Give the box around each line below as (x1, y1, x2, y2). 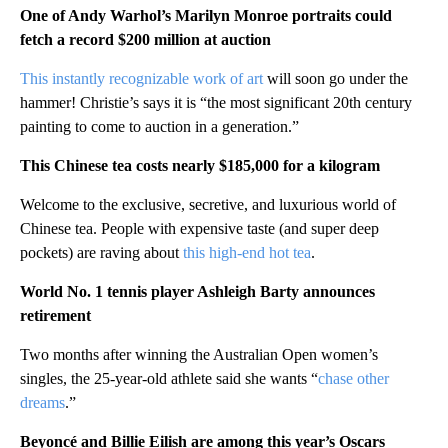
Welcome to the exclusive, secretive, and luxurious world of (20, 196, 396, 214)
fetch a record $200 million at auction (20, 31, 271, 49)
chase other (318, 370, 389, 388)
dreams (20, 394, 65, 412)
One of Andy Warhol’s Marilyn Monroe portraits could (20, 7, 392, 25)
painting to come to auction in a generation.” (20, 118, 299, 136)
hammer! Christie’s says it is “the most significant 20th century (20, 94, 412, 112)
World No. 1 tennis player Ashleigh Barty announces (20, 283, 375, 301)
